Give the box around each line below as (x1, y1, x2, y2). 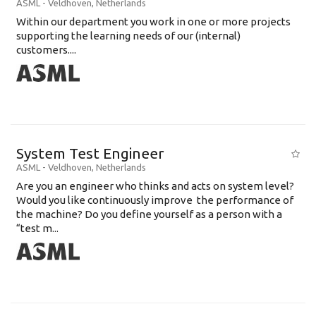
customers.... (16, 44, 76, 56)
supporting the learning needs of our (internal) (16, 30, 241, 42)
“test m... (16, 222, 59, 234)
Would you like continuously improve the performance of (16, 194, 293, 206)
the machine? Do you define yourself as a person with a (16, 208, 282, 220)
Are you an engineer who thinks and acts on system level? (16, 180, 294, 192)
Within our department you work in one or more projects (16, 16, 291, 28)
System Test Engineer (16, 145, 164, 162)
